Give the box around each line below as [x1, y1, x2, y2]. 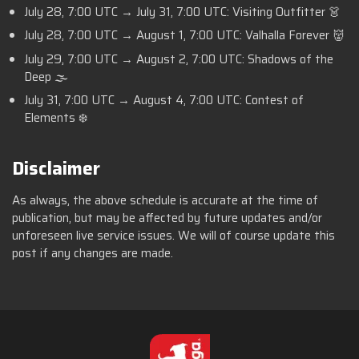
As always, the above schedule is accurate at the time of [12, 190, 318, 210]
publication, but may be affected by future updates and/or [12, 208, 322, 228]
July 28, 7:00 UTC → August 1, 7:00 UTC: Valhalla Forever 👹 [24, 26, 345, 46]
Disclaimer [12, 153, 100, 183]
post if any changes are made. [12, 243, 173, 263]
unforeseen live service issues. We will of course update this [12, 225, 335, 245]
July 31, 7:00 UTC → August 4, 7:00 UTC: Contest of [24, 91, 304, 111]
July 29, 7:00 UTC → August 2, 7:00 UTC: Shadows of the [24, 49, 333, 69]
